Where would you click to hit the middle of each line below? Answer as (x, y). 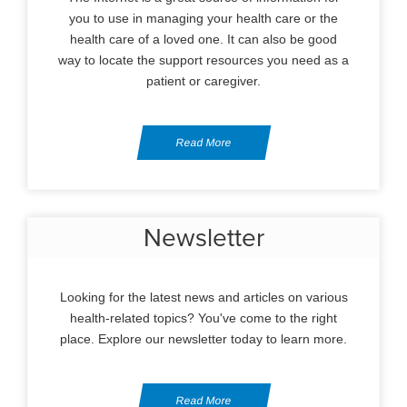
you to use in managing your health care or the (203, 18)
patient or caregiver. (203, 81)
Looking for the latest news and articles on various (203, 297)
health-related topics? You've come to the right (203, 318)
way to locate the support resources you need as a (203, 60)
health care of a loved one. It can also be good (203, 39)
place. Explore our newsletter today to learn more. (203, 339)
